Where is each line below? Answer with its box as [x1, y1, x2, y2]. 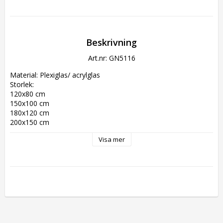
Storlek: [10, 80, 34, 89]
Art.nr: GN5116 [88, 53, 135, 63]
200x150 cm [10, 117, 49, 127]
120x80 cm [10, 89, 45, 99]
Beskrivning [86, 36, 137, 48]
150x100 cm [10, 99, 49, 108]
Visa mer [98, 135, 125, 144]
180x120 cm [10, 108, 49, 117]
